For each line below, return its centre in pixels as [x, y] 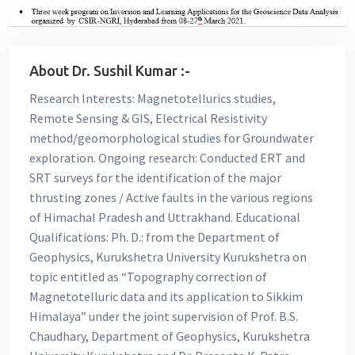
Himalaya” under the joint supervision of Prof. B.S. [164, 317]
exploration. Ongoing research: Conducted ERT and [167, 158]
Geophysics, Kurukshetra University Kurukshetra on [168, 257]
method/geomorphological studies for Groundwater [172, 138]
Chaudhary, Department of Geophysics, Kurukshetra [170, 336]
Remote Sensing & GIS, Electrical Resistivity [148, 118]
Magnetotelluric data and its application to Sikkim [166, 297]
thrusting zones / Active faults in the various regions [171, 198]
